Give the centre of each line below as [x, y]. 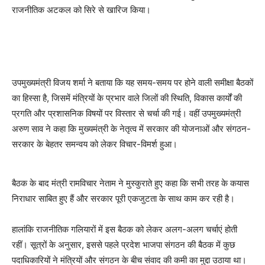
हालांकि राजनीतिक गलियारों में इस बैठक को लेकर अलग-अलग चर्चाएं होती [125, 229]
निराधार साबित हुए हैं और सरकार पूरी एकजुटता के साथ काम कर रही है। [123, 198]
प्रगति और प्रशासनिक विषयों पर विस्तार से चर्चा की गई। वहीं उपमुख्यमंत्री [126, 113]
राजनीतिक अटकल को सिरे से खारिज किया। [81, 9]
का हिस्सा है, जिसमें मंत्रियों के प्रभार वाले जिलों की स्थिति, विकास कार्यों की [127, 98]
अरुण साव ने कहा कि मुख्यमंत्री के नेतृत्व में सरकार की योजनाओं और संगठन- [131, 128]
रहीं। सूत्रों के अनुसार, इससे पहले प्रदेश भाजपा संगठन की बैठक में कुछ [124, 244]
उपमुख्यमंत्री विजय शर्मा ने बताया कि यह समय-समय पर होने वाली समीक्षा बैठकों [132, 82]
